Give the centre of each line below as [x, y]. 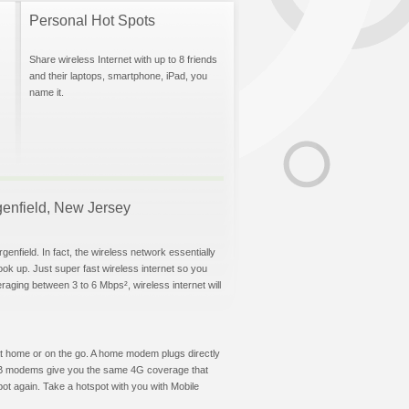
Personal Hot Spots [92, 21]
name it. [47, 92]
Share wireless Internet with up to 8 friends [123, 59]
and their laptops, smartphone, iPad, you [118, 76]
